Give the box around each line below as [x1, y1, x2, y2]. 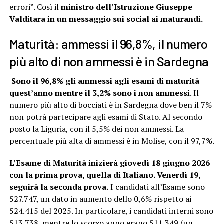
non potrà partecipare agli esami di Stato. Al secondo [9, 111, 202, 123]
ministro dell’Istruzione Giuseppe [58, 1, 192, 13]
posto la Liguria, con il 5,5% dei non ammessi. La [9, 123, 184, 135]
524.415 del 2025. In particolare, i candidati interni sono [9, 205, 213, 217]
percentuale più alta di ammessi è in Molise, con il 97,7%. [9, 135, 214, 147]
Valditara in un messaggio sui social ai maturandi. [9, 13, 203, 25]
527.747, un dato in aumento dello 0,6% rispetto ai [9, 193, 191, 205]
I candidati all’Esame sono [108, 181, 205, 193]
